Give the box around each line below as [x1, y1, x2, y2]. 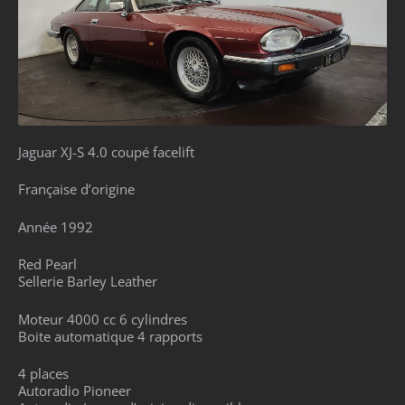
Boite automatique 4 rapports [18, 326, 202, 345]
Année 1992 [18, 217, 93, 236]
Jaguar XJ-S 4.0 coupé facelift [18, 142, 194, 161]
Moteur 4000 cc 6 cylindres [18, 309, 187, 328]
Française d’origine [18, 180, 135, 199]
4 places [18, 364, 69, 383]
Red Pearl [18, 255, 77, 274]
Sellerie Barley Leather [18, 272, 157, 291]
